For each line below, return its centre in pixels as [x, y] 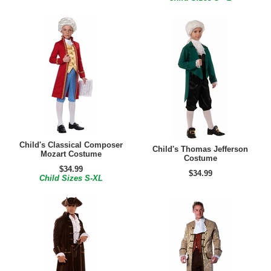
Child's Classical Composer [71, 145]
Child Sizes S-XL [71, 178]
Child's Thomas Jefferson [200, 149]
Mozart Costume [71, 154]
